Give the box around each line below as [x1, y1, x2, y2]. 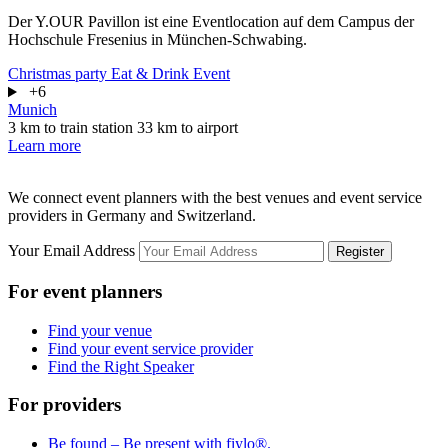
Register [336, 244, 384, 260]
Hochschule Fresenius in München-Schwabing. [8, 31, 307, 49]
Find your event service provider [48, 339, 253, 357]
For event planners [8, 280, 162, 302]
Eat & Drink [111, 65, 193, 83]
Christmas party [8, 65, 111, 83]
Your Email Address [8, 242, 135, 260]
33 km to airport [137, 119, 238, 137]
